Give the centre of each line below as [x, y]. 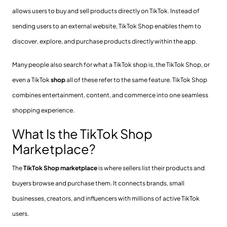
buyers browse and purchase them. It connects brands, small [98, 183]
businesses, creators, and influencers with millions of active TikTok [106, 198]
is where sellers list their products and [151, 168]
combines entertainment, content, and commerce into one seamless [110, 95]
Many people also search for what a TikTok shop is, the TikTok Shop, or [111, 64]
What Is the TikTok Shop [82, 134]
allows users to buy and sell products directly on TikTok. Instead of [106, 11]
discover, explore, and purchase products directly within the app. [105, 41]
